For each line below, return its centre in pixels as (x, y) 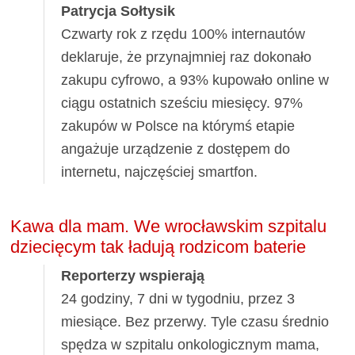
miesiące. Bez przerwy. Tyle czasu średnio (195, 321)
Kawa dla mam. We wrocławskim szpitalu (169, 227)
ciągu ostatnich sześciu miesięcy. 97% (182, 103)
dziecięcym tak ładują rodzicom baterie (158, 247)
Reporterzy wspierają (133, 275)
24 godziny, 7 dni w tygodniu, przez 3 (178, 298)
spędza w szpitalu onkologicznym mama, (191, 344)
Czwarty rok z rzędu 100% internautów (183, 34)
